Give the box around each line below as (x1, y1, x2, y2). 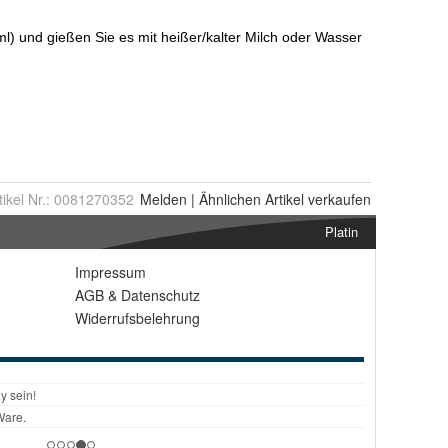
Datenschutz (121, 285, 200, 305)
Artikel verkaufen (261, 189, 371, 209)
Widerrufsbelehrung (75, 308, 200, 328)
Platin (325, 222, 358, 241)
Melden (140, 189, 187, 209)
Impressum (75, 262, 146, 282)
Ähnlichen (199, 189, 261, 209)
